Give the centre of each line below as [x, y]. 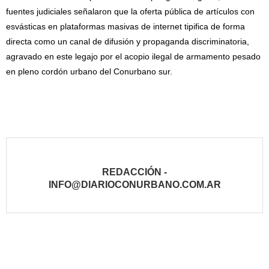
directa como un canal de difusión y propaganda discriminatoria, [128, 42]
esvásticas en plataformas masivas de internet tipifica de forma [125, 27]
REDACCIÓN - [134, 172]
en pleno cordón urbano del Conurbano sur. [89, 72]
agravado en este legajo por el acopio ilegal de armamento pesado [133, 57]
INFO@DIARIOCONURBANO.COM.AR [134, 185]
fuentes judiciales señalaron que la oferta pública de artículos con [130, 12]
